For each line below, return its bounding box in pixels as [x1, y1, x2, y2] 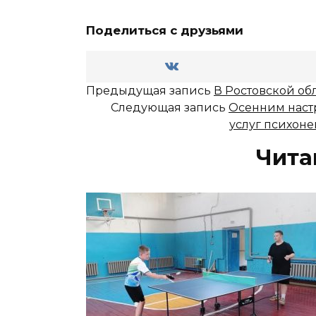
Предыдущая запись [86, 83, 214, 97]
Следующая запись [111, 100, 229, 114]
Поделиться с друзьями [86, 23, 243, 37]
